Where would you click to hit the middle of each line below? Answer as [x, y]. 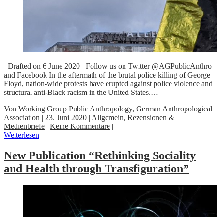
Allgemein [108, 118]
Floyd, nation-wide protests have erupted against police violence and [108, 84]
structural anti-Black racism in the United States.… [81, 93]
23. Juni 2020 [66, 118]
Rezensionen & [151, 118]
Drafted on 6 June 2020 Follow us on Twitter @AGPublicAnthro [108, 66]
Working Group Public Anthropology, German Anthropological [115, 109]
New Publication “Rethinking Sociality [100, 156]
